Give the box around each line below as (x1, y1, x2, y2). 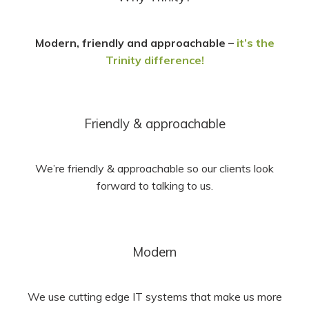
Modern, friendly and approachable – (34, 36, 237, 50)
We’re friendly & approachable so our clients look (35, 161, 274, 176)
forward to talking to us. (96, 179, 213, 193)
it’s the (236, 36, 275, 50)
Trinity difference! (105, 53, 204, 68)
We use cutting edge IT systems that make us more (27, 290, 282, 304)
